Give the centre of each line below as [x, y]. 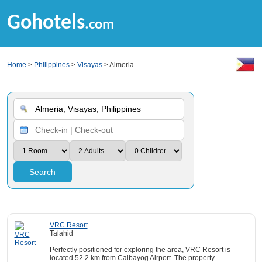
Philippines [51, 65]
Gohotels [46, 23]
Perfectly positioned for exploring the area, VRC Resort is [140, 250]
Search [42, 172]
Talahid [61, 233]
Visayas [89, 65]
